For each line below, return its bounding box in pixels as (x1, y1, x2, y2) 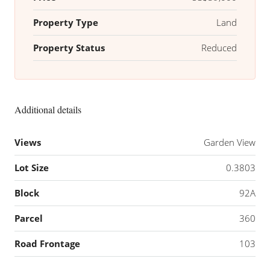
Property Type (33, 16, 98, 29)
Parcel (14, 212, 43, 225)
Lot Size (14, 162, 49, 174)
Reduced (201, 42, 237, 54)
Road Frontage (14, 237, 80, 250)
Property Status (33, 42, 105, 54)
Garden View (204, 136, 256, 149)
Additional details (14, 103, 81, 116)
